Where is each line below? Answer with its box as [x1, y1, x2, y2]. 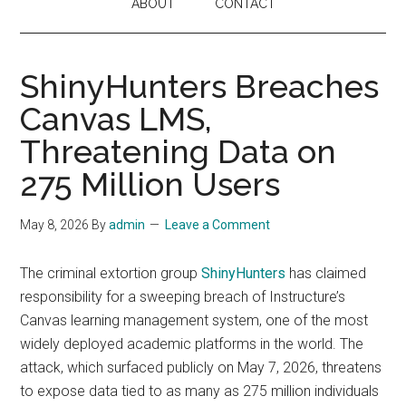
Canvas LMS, [20, 100, 213, 138]
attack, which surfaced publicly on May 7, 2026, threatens [20, 359, 382, 376]
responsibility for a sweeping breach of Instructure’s [20, 288, 346, 305]
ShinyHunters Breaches [20, 67, 380, 105]
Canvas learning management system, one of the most [20, 312, 369, 329]
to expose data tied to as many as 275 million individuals [20, 382, 380, 400]
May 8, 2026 [20, 217, 90, 232]
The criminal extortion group [20, 265, 202, 282]
